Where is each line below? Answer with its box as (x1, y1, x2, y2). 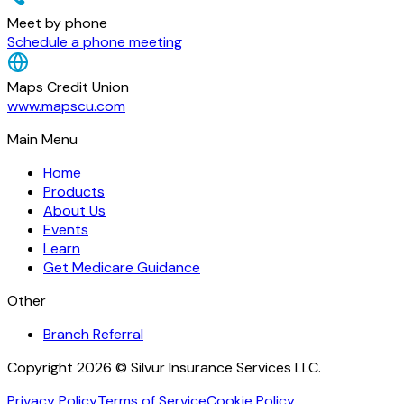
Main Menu (7, 129, 78, 149)
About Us (43, 200, 106, 220)
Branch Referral (43, 324, 143, 344)
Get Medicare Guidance (43, 257, 200, 277)
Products (43, 181, 105, 201)
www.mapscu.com (7, 96, 125, 115)
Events (43, 219, 88, 239)
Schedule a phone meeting (7, 32, 182, 51)
